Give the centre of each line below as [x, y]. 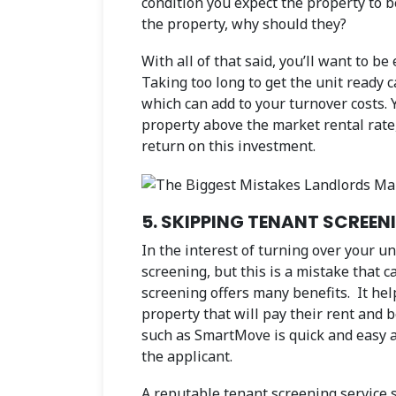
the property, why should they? [244, 23]
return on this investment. [228, 145]
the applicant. [187, 356]
